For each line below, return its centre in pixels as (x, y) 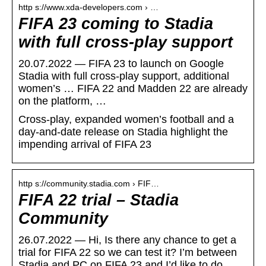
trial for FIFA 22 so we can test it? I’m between (128, 253)
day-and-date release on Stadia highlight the (123, 132)
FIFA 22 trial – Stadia (99, 200)
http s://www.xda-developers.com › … (88, 7)
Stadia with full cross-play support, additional (124, 76)
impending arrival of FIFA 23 (85, 145)
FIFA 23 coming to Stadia (116, 24)
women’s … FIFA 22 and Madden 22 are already (133, 89)
